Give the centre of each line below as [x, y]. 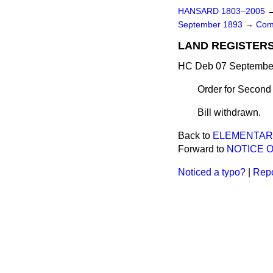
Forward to [202, 149]
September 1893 [211, 25]
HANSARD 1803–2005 [222, 11]
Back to [195, 136]
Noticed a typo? [212, 172]
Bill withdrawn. [229, 112]
